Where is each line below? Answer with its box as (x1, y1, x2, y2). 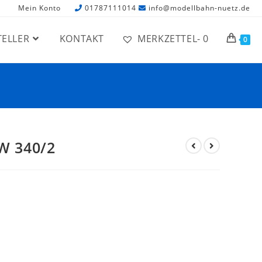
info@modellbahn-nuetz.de (149, 3, 250, 13)
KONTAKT (59, 32, 104, 45)
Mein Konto (18, 3, 61, 13)
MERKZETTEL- (137, 32, 201, 45)
